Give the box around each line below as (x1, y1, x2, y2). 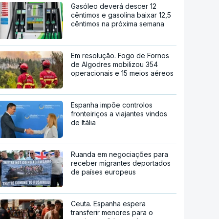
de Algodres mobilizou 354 (71, 60, 158, 69)
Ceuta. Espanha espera (71, 199, 146, 208)
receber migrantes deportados (71, 159, 171, 167)
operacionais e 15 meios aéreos (71, 69, 174, 78)
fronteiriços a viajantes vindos (71, 109, 168, 118)
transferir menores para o (71, 208, 153, 217)
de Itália (71, 118, 96, 127)
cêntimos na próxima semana (71, 20, 165, 28)
